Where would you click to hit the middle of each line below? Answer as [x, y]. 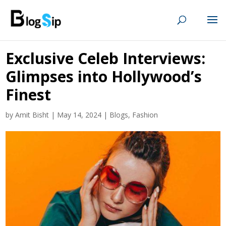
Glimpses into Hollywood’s [104, 76]
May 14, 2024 [79, 115]
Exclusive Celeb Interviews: [106, 58]
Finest [29, 95]
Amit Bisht [32, 115]
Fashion [145, 115]
